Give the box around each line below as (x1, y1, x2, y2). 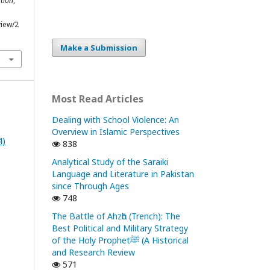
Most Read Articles (52, 92, 143, 105)
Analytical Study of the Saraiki (52, 156, 168, 168)
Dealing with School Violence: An (52, 114, 179, 125)
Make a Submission (60, 42, 137, 53)
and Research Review (52, 246, 135, 258)
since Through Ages (52, 180, 129, 192)
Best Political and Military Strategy (52, 222, 188, 234)
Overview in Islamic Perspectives (52, 126, 180, 137)
